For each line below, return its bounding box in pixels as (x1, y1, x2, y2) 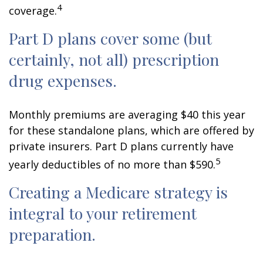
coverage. (9, 4, 57, 18)
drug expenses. (9, 70, 117, 91)
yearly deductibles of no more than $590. (9, 157, 215, 171)
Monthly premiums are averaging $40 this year (9, 107, 245, 122)
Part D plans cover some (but (9, 28, 212, 49)
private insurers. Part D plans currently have (9, 139, 234, 153)
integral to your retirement (9, 203, 197, 224)
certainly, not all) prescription (9, 49, 219, 70)
